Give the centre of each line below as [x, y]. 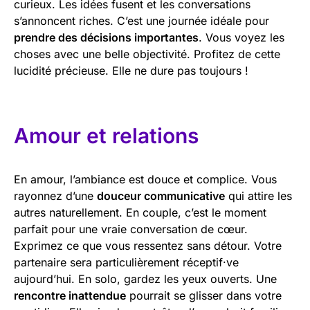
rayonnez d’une [55, 195]
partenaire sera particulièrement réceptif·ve [126, 262]
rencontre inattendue [70, 295]
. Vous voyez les [241, 37]
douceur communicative [161, 195]
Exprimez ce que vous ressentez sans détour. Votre [148, 245]
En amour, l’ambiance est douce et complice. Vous [145, 179]
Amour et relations [106, 135]
